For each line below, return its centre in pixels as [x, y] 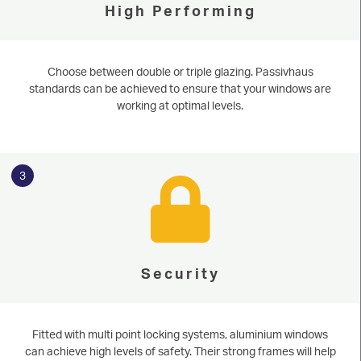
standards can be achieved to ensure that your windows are [180, 88]
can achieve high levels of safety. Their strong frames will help [180, 351]
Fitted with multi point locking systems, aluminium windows [180, 334]
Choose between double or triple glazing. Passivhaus [180, 71]
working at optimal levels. [180, 105]
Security [180, 272]
